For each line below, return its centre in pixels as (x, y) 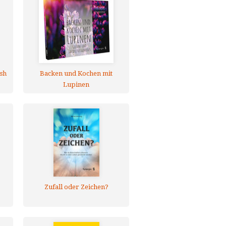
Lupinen (76, 84)
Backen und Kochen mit (76, 73)
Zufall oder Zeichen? (76, 187)
